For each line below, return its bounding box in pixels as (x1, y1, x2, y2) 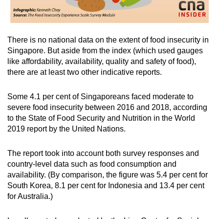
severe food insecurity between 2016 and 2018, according (7, 103, 207, 112)
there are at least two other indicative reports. (7, 68, 162, 77)
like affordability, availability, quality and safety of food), (7, 57, 196, 66)
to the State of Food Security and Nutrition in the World (7, 114, 195, 123)
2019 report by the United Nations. (7, 125, 128, 133)
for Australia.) (7, 192, 55, 201)
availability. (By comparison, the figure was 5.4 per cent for (7, 171, 208, 179)
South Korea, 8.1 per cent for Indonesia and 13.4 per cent (7, 181, 204, 190)
